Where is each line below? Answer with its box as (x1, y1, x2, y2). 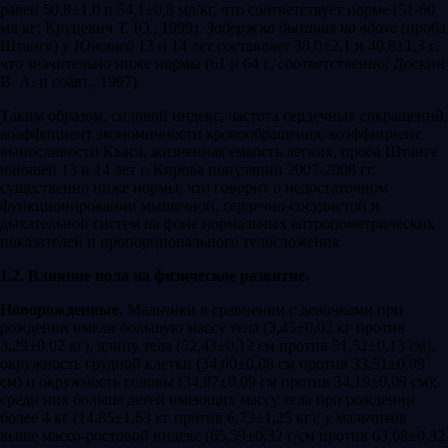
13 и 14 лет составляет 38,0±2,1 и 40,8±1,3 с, (134, 37, 440, 55)
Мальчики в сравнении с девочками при (123, 301, 403, 319)
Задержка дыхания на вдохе (206, 19, 397, 37)
